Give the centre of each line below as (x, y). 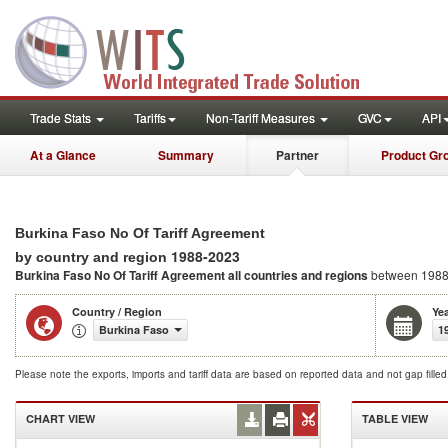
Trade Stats (62, 117)
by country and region (93, 257)
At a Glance (63, 155)
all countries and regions (298, 275)
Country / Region (117, 311)
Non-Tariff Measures (262, 117)
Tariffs (150, 117)
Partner (297, 155)
